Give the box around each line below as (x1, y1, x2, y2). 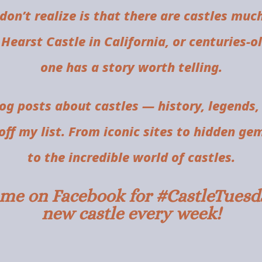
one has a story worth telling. (40, 58, 222, 76)
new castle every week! (41, 204, 221, 223)
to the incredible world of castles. (27, 148, 235, 166)
